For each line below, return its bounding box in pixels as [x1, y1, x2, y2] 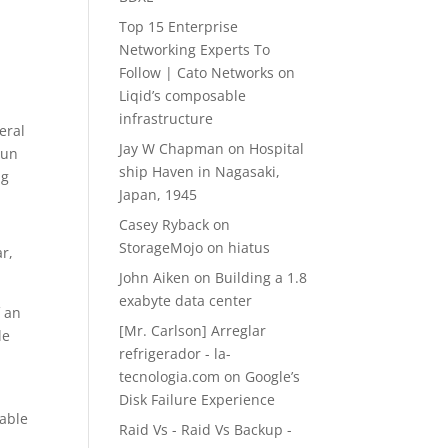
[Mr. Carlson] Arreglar [119, 321, 267, 340]
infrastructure [119, 109, 214, 128]
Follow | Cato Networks [119, 63, 275, 82]
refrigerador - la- [119, 344, 232, 363]
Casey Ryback [119, 215, 210, 234]
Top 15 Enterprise [119, 17, 239, 36]
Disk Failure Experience [119, 390, 276, 409]
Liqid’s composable [119, 86, 247, 105]
